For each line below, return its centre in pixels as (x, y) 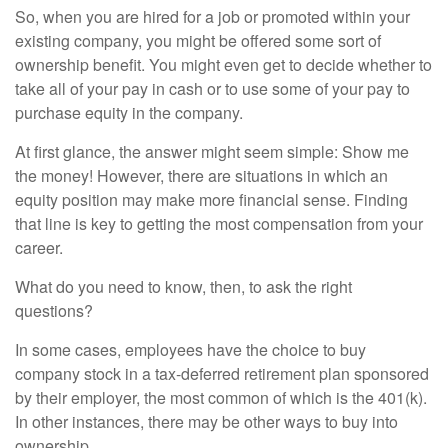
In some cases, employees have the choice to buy (190, 349)
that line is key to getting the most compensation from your (219, 223)
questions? (54, 310)
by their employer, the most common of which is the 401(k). (221, 397)
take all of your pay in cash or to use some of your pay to (212, 88)
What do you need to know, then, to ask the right (183, 286)
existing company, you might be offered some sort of (198, 40)
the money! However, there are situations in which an (201, 175)
